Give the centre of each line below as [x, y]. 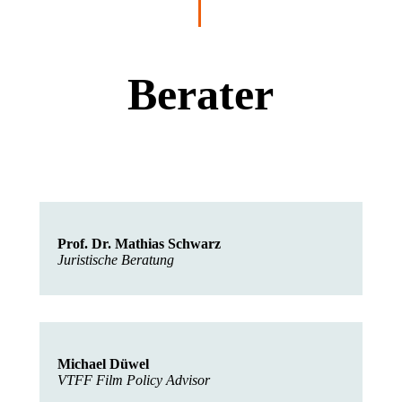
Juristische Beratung [118, 260]
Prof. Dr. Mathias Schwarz [139, 244]
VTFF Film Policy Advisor [135, 380]
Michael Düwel [103, 364]
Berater [201, 94]
